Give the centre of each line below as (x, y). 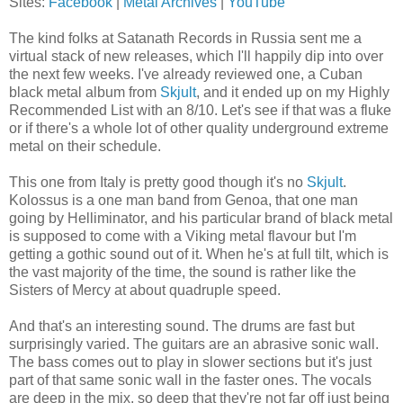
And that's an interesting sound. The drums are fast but (182, 326)
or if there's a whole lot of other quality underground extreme (199, 128)
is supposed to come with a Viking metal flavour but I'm (183, 236)
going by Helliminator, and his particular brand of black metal (201, 218)
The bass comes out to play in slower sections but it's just (190, 362)
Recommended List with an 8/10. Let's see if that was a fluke (200, 110)
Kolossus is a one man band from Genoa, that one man (184, 200)
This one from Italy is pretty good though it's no (158, 182)
